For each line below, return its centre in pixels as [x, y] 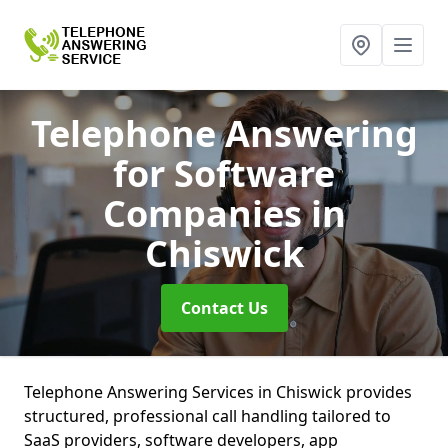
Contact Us [224, 308]
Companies [206, 213]
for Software [224, 173]
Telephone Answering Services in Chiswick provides [218, 392]
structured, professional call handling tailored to [207, 416]
